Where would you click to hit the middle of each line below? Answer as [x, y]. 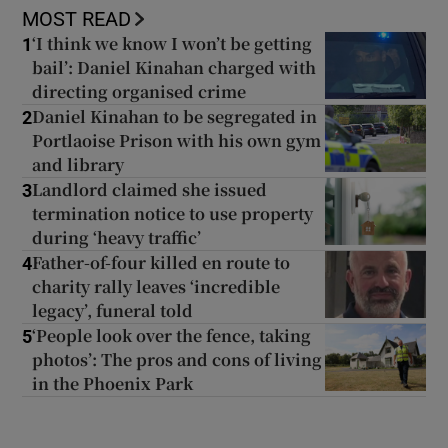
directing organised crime [139, 92]
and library [78, 165]
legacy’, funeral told [113, 311]
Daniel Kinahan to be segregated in [175, 117]
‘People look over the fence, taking [172, 336]
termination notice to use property [173, 214]
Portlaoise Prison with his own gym [177, 141]
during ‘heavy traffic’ [117, 238]
